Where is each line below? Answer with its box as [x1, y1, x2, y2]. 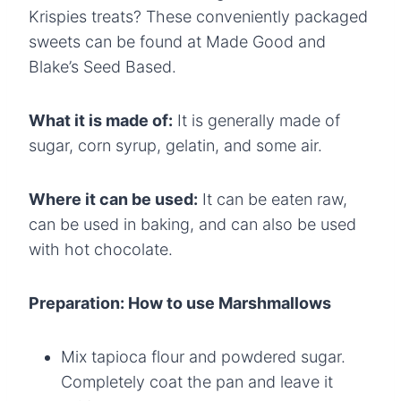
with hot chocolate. [29, 239, 173, 259]
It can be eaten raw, [198, 189, 347, 209]
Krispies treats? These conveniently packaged [29, 6, 368, 26]
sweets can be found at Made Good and [29, 31, 326, 51]
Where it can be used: [29, 189, 198, 209]
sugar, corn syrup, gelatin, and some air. [29, 135, 322, 155]
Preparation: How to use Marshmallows [29, 293, 331, 312]
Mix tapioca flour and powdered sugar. [61, 346, 346, 366]
